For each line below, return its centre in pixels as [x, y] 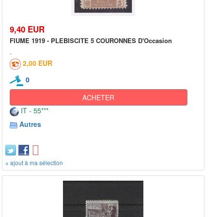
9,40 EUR [27, 29]
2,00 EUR [38, 63]
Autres [30, 124]
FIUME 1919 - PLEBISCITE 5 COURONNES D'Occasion [91, 41]
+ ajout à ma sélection [34, 162]
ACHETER [99, 97]
